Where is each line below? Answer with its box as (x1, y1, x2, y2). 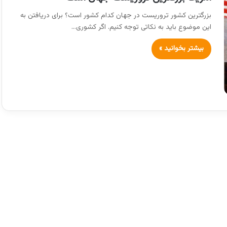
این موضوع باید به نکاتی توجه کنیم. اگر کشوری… (71, 22, 211, 33)
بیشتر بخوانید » (159, 43, 204, 54)
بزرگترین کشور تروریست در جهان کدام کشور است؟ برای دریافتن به (20, 10, 211, 21)
